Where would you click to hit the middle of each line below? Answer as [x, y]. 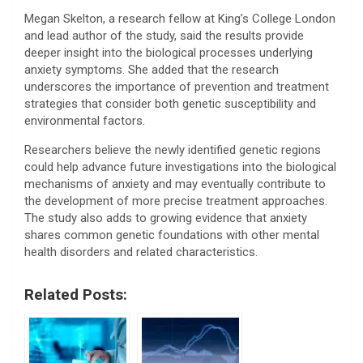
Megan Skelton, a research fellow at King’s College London [180, 19]
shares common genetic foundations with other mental [172, 235]
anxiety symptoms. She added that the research [152, 70]
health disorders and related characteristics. [141, 252]
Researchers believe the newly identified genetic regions [173, 150]
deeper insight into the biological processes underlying [169, 53]
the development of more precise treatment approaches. [176, 201]
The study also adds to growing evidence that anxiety [166, 218]
